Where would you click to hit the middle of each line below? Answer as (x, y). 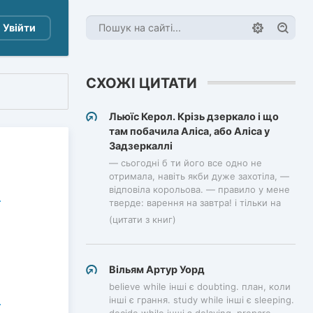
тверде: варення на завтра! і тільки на (195, 202)
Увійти (19, 28)
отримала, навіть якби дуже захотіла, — (199, 176)
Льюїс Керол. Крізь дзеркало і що (194, 116)
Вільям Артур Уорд (157, 269)
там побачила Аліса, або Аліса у (189, 131)
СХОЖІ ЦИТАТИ (141, 83)
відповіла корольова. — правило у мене (199, 189)
